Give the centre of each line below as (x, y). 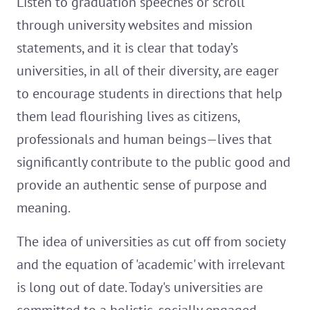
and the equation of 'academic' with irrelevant (151, 265)
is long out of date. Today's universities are (140, 288)
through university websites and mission (135, 25)
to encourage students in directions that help (149, 94)
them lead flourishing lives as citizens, (128, 117)
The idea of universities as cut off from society (151, 242)
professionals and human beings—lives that (144, 139)
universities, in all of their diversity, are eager (148, 71)
